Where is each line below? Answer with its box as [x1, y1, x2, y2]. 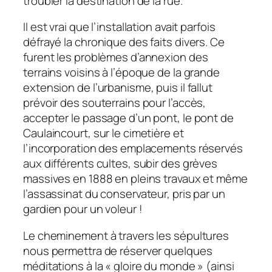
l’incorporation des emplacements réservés [23, 140, 243, 157]
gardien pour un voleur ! [23, 201, 143, 217]
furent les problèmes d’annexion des [23, 49, 208, 66]
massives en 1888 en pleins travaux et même [23, 171, 248, 187]
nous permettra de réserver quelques [23, 242, 212, 259]
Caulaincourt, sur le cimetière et [23, 125, 184, 141]
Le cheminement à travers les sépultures [23, 227, 229, 243]
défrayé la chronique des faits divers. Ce [23, 34, 225, 50]
